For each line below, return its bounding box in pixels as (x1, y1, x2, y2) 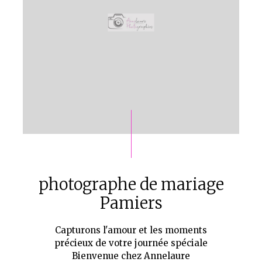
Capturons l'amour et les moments (55, 225, 207, 236)
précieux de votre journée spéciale (54, 237, 208, 249)
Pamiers (99, 193, 163, 213)
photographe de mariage (38, 174, 224, 195)
